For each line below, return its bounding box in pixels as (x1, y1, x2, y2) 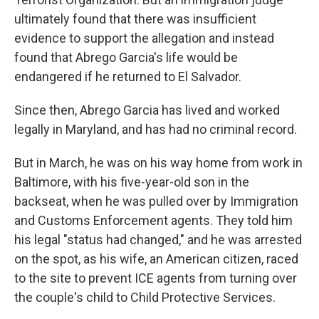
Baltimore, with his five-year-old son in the (14, 174, 249, 189)
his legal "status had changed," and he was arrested (14, 232, 302, 247)
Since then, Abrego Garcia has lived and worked (14, 103, 280, 117)
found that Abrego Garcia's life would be (14, 50, 238, 65)
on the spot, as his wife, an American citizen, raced (14, 251, 298, 266)
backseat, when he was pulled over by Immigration (14, 194, 298, 209)
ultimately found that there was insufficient (14, 11, 256, 26)
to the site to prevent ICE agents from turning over (14, 271, 297, 286)
